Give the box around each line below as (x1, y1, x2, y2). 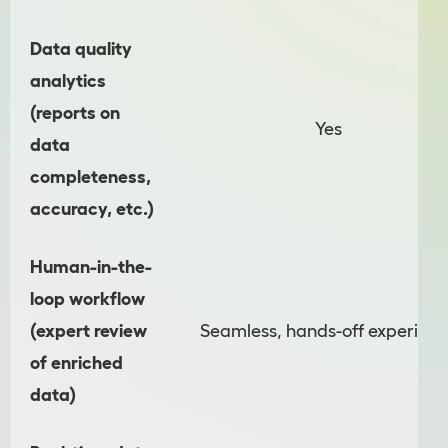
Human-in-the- (30, 257, 152, 278)
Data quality (30, 39, 132, 60)
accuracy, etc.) (30, 199, 154, 220)
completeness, (30, 167, 151, 188)
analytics (30, 71, 106, 92)
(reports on (30, 103, 120, 124)
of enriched (30, 353, 123, 374)
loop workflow (30, 289, 145, 310)
